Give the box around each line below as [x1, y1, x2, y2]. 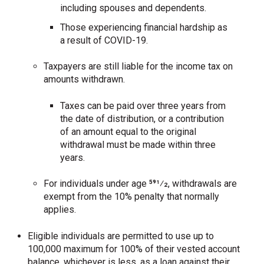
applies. [44, 204, 77, 216]
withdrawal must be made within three [60, 138, 216, 150]
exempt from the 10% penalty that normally [44, 191, 220, 203]
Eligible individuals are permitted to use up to [28, 230, 214, 242]
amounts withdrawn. [44, 74, 126, 85]
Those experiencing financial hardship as [60, 22, 227, 33]
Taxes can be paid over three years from [60, 100, 226, 111]
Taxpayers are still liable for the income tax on [44, 61, 233, 72]
